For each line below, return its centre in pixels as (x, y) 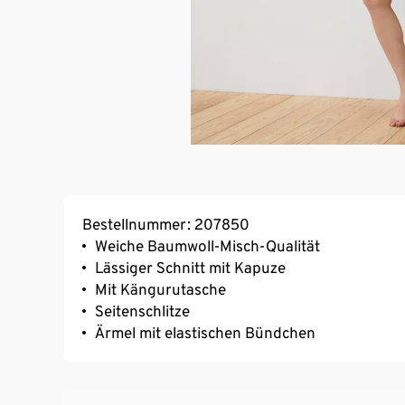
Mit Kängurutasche (160, 289)
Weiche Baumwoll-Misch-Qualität (207, 245)
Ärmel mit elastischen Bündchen (205, 332)
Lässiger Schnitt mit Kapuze (190, 267)
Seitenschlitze (142, 311)
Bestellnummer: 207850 (166, 224)
